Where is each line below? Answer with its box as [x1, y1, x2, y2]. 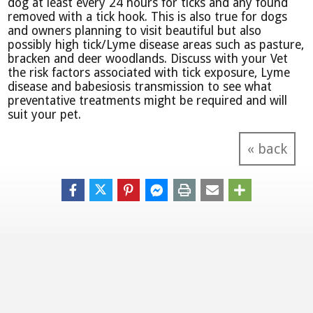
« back [247, 140, 287, 157]
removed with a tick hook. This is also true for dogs [8, 9, 288, 24]
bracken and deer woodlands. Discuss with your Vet [8, 51, 289, 66]
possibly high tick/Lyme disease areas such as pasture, [8, 37, 305, 52]
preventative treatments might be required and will [8, 93, 288, 108]
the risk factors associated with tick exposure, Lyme [8, 65, 291, 80]
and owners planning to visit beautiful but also [8, 23, 262, 38]
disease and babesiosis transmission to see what [8, 79, 272, 94]
